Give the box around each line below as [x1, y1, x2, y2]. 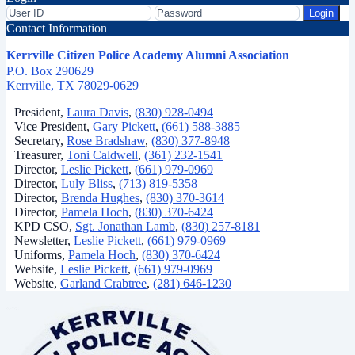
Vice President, [14, 120, 93, 134]
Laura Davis [67, 105, 128, 120]
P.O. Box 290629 [6, 64, 94, 78]
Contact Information [6, 21, 107, 36]
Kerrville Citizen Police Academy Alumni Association [6, 48, 289, 63]
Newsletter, [14, 234, 74, 248]
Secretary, [14, 134, 67, 148]
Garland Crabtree [60, 277, 147, 291]
